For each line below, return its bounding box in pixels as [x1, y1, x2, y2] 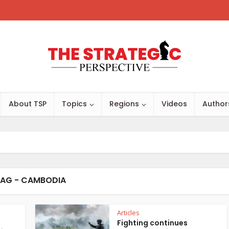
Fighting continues [117, 218, 188, 228]
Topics [62, 99, 87, 109]
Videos [162, 99, 187, 109]
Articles [117, 208, 140, 217]
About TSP [9, 99, 47, 109]
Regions [109, 99, 139, 109]
